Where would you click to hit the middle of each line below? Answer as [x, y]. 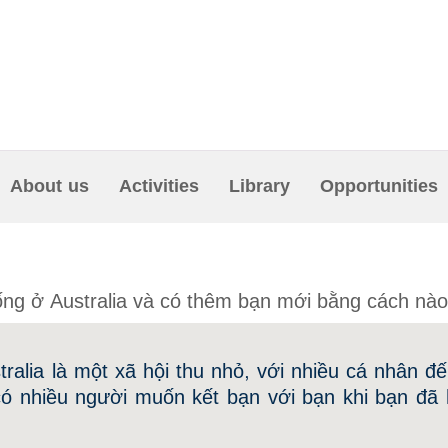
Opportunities [379, 186]
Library [259, 186]
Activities [159, 186]
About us [49, 186]
